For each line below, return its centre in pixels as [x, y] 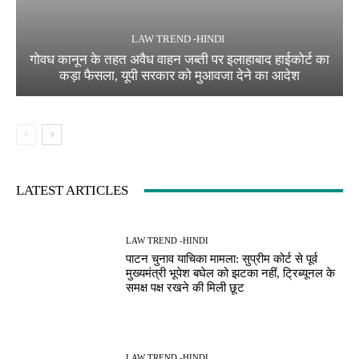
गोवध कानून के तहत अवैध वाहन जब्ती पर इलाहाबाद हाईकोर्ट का [179, 60]
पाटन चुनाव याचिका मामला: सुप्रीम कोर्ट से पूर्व [222, 258]
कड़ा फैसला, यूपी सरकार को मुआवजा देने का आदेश [179, 76]
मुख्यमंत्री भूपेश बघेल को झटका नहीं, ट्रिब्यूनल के [231, 273]
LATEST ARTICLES [72, 191]
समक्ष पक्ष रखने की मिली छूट [186, 287]
